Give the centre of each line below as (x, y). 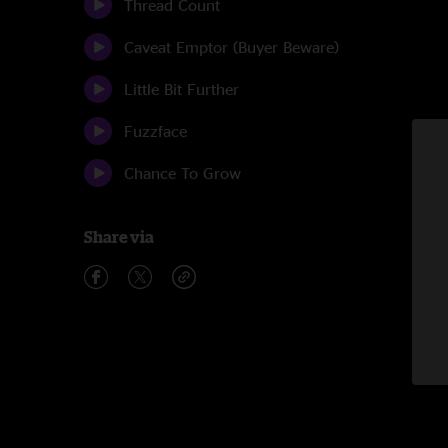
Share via (119, 237)
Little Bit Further (181, 89)
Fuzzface (155, 131)
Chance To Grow (182, 173)
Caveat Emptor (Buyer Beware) (231, 47)
